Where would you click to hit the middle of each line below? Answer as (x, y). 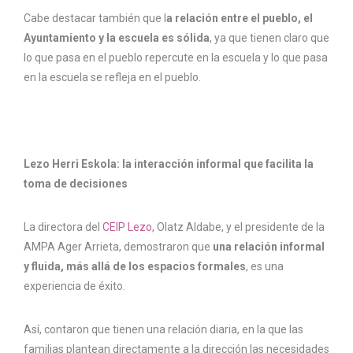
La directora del (63, 227)
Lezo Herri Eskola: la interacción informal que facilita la (169, 164)
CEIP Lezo (127, 227)
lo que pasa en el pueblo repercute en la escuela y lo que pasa (176, 58)
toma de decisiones (76, 184)
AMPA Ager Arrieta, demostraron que (118, 247)
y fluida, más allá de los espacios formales (135, 267)
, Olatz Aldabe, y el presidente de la (238, 227)
